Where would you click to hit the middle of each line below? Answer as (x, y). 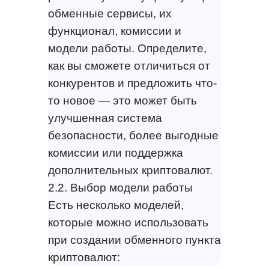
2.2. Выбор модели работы (120, 188)
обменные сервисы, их (110, 14)
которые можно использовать (128, 223)
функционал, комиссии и (114, 31)
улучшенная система (105, 118)
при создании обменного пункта (134, 240)
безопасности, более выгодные (133, 136)
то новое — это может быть (122, 101)
